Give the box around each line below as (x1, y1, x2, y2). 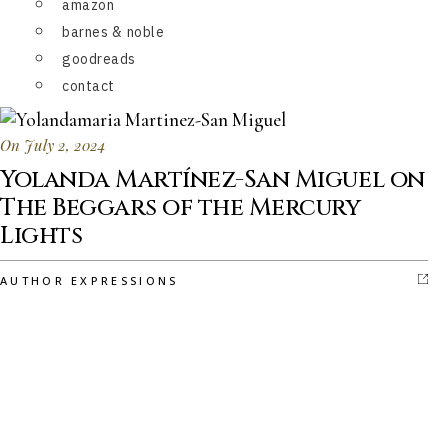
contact (62, 77, 115, 95)
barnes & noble (62, 23, 164, 41)
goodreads (62, 50, 136, 68)
